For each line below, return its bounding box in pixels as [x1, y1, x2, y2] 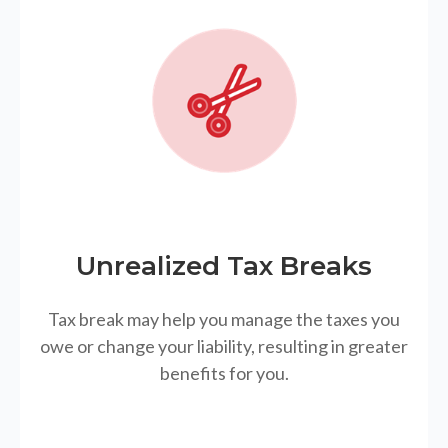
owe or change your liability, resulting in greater [40, 335, 408, 358]
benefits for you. [159, 362, 289, 385]
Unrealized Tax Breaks [76, 250, 372, 283]
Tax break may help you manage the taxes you [48, 308, 400, 331]
